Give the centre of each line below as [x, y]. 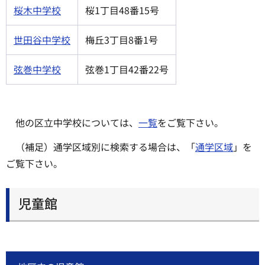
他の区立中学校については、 [77, 122]
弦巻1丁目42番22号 [127, 69]
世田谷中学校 [42, 39]
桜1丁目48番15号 [122, 10]
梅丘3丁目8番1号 [122, 39]
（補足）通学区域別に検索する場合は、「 [105, 146]
